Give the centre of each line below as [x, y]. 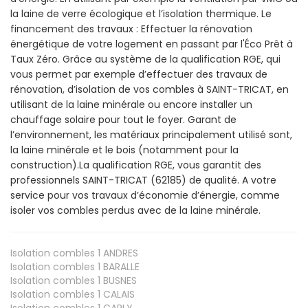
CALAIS [118, 294]
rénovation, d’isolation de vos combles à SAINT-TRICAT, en [150, 89]
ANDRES [119, 253]
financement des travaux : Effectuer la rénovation [131, 29]
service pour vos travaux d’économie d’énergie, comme [145, 195]
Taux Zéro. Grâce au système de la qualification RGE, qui [145, 59]
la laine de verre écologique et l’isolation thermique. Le [141, 13]
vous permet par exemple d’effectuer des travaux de [139, 74]
